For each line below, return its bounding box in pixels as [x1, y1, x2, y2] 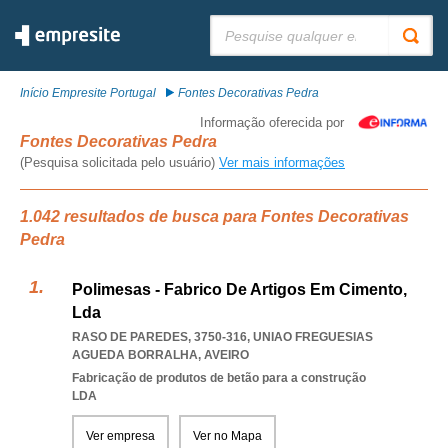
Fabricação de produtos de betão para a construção [72, 371, 366, 385]
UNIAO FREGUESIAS [253, 330, 373, 344]
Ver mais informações [219, 155, 345, 170]
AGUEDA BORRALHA [72, 348, 198, 362]
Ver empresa [86, 429, 155, 443]
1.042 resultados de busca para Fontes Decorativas [20, 208, 409, 225]
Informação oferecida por [200, 115, 344, 130]
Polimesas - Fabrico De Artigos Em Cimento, [72, 281, 407, 298]
